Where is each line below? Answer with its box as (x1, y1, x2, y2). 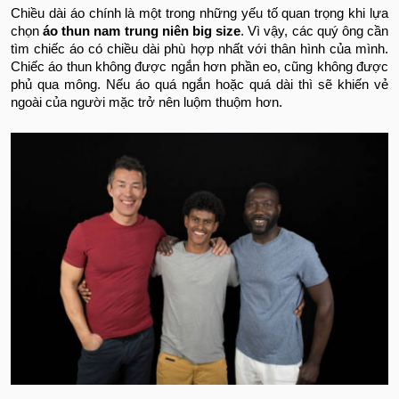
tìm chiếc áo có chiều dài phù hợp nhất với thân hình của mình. (11, 42, 388, 57)
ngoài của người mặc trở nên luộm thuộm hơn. (11, 95, 282, 110)
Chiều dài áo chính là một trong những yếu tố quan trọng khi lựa (11, 6, 388, 21)
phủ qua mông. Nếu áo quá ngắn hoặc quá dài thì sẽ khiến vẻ (11, 77, 388, 93)
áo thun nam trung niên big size (43, 24, 241, 39)
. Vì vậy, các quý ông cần (240, 24, 389, 39)
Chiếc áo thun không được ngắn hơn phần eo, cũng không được (11, 60, 388, 75)
